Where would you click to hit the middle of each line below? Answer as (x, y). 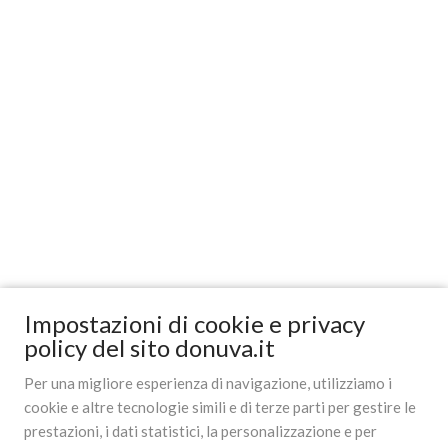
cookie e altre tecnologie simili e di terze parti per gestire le (220, 407)
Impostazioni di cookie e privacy (194, 323)
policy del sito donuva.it (149, 347)
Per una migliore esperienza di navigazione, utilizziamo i (208, 383)
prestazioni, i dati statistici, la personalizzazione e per (200, 431)
